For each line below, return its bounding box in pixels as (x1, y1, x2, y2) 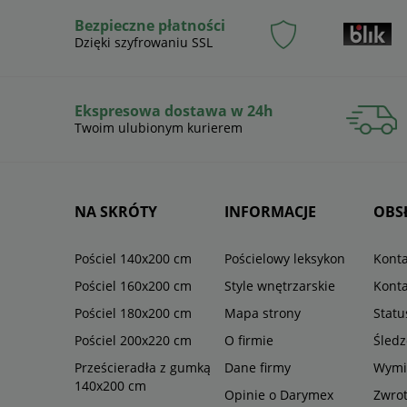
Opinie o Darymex (223, 386, 333, 404)
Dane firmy (223, 359, 291, 377)
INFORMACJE (223, 202, 316, 223)
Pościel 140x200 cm (74, 250, 192, 268)
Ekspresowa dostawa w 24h (74, 101, 273, 122)
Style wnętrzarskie (223, 277, 335, 295)
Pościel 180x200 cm (74, 304, 192, 323)
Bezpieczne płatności (74, 15, 225, 36)
